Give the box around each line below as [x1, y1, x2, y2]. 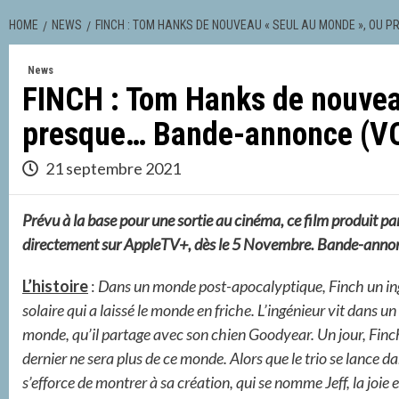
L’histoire [22, 276, 88, 297]
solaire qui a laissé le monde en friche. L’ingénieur [22, 300, 325, 321]
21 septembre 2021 [43, 159, 181, 179]
